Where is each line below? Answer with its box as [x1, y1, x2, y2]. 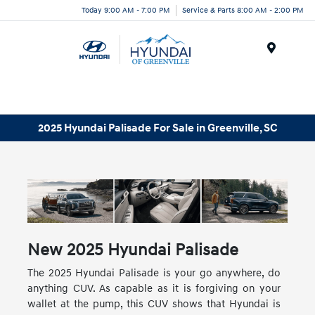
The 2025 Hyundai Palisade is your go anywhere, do [27, 266, 281, 280]
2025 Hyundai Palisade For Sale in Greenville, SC [37, 120, 278, 135]
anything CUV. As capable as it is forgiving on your [27, 281, 281, 295]
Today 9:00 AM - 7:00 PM [82, 5, 170, 15]
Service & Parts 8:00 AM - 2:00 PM [182, 5, 304, 15]
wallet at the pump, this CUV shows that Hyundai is [27, 297, 281, 311]
